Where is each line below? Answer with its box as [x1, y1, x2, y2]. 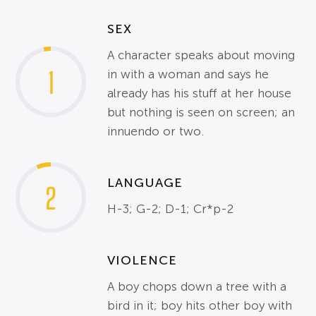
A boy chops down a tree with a [107, 280, 287, 294]
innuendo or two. [107, 125, 205, 139]
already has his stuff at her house [107, 87, 292, 101]
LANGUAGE [107, 176, 183, 190]
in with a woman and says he [107, 68, 269, 82]
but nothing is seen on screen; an [107, 106, 296, 120]
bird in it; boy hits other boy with [107, 299, 293, 313]
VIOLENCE [107, 253, 178, 268]
